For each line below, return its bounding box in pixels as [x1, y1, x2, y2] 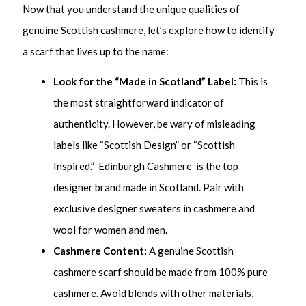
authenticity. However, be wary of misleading [53, 117, 256, 130]
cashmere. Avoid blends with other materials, [53, 287, 254, 300]
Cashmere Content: [53, 245, 148, 258]
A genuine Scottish [147, 245, 234, 258]
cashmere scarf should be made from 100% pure [53, 266, 268, 279]
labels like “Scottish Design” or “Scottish [53, 139, 236, 152]
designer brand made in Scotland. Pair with [53, 181, 245, 194]
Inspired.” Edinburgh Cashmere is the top [53, 160, 239, 173]
